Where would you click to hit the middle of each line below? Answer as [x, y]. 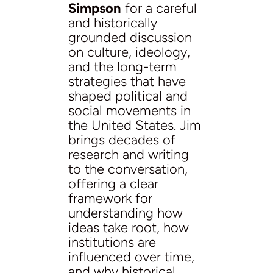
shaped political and [128, 96]
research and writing [129, 154]
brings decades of [122, 140]
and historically [113, 23]
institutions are [112, 242]
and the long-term [122, 66]
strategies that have [127, 81]
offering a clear [113, 183]
